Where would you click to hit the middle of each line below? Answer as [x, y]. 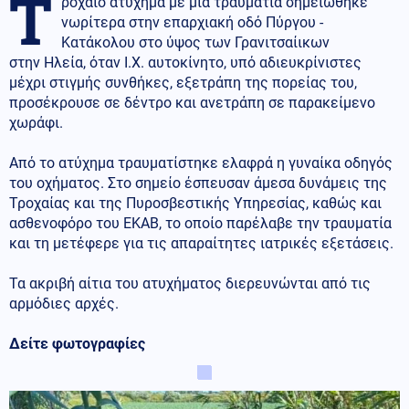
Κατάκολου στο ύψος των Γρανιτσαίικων [195, 42]
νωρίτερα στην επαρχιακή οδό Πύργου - [192, 22]
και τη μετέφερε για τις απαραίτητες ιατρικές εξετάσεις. [201, 243]
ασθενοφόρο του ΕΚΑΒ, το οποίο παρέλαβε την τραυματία [200, 223]
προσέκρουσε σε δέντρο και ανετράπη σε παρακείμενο [192, 102]
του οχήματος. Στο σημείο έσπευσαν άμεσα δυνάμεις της [198, 183]
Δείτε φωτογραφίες [77, 343]
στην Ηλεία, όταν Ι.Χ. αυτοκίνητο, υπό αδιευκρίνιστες [185, 62]
